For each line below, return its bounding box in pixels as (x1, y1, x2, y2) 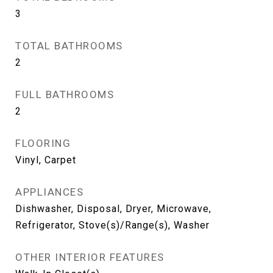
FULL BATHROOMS (15, 88, 114, 101)
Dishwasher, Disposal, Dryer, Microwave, (15, 203, 211, 214)
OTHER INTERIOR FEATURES (15, 251, 165, 263)
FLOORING (15, 137, 71, 149)
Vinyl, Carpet (15, 154, 76, 166)
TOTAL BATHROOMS (15, 40, 123, 52)
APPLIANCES (15, 186, 83, 198)
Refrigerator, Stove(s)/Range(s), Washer (15, 219, 210, 231)
